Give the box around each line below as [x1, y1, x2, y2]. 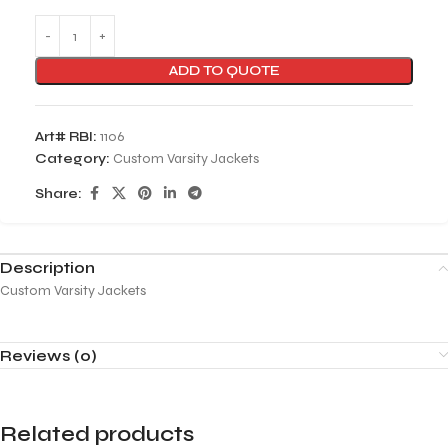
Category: [35, 150, 110, 167]
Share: [35, 185, 82, 202]
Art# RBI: [35, 128, 100, 145]
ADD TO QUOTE [168, 62, 280, 79]
